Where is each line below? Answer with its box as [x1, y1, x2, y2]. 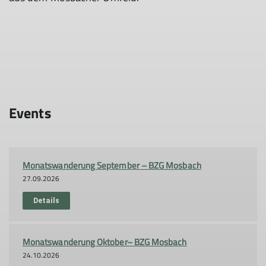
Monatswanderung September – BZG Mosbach [23, 159, 201, 172]
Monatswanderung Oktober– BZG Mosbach [23, 235, 187, 249]
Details [33, 197, 60, 205]
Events [9, 102, 51, 123]
